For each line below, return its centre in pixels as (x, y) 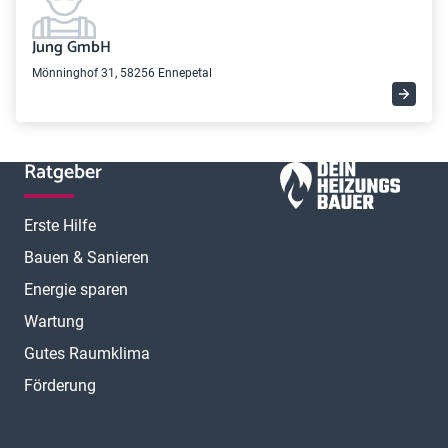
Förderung (60, 385)
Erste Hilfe (60, 225)
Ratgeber (63, 172)
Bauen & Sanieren (86, 257)
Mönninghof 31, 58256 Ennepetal (122, 73)
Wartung (54, 321)
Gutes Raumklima (87, 353)
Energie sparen (76, 289)
